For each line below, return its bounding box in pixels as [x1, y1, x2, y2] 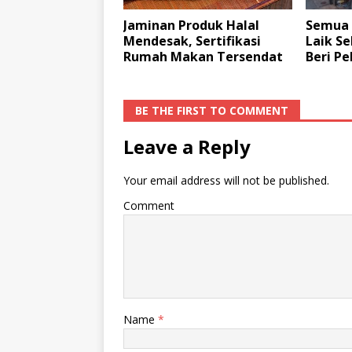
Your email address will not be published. [123, 173, 329, 189]
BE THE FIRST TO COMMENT [135, 103, 288, 119]
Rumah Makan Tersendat [123, 48, 283, 66]
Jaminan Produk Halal [123, 16, 259, 35]
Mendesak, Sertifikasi [123, 32, 261, 50]
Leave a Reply [123, 134, 251, 160]
